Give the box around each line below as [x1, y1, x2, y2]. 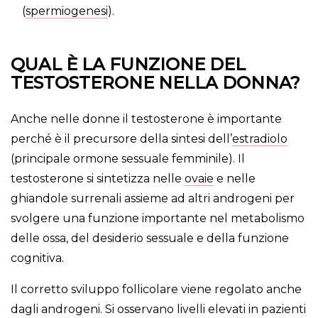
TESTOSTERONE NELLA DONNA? [11, 72, 300, 94]
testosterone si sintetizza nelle [11, 172, 185, 186]
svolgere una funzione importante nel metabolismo [11, 212, 305, 226]
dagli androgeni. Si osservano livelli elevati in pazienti [11, 302, 306, 317]
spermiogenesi [26, 4, 108, 18]
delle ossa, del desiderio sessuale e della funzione [11, 231, 289, 246]
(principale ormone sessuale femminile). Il [11, 152, 245, 166]
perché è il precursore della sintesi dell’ [11, 132, 232, 146]
